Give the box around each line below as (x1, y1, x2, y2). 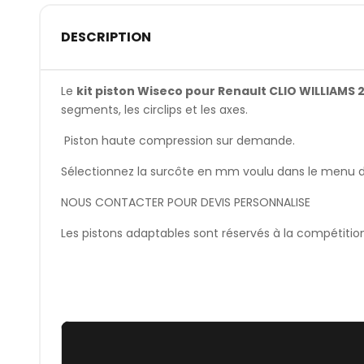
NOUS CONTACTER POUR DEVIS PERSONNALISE (60, 193, 310, 210)
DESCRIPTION (60, 28, 151, 47)
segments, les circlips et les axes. (60, 101, 248, 118)
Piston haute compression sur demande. (60, 132, 295, 149)
